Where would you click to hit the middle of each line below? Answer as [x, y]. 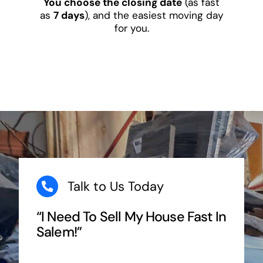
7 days [69, 15]
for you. [131, 28]
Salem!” [59, 232]
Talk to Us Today [115, 186]
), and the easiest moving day [154, 15]
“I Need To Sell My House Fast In [131, 216]
